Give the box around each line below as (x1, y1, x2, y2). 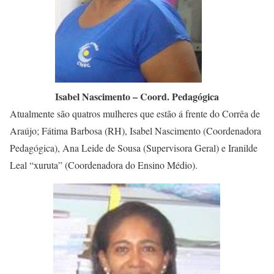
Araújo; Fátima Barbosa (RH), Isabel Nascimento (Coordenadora (10, 124, 261, 137)
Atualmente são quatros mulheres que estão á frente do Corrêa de (10, 107, 260, 120)
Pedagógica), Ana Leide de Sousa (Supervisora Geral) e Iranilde (10, 141, 257, 154)
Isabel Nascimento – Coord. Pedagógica (55, 89, 219, 103)
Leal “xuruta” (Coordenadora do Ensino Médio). (10, 158, 198, 171)
